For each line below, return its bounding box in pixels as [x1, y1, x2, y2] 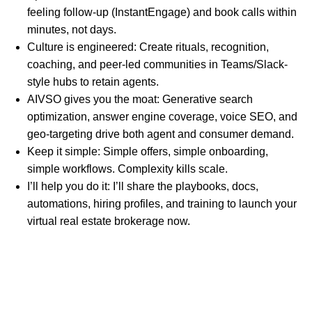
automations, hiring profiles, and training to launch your [27, 198, 297, 210]
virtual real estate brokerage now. [27, 215, 190, 228]
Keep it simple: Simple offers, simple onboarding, [27, 146, 268, 158]
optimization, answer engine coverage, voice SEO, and [27, 111, 297, 123]
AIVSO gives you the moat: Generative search [27, 93, 253, 106]
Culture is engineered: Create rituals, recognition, [27, 41, 269, 54]
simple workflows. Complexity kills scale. [27, 163, 228, 175]
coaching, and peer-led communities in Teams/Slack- [27, 58, 288, 71]
